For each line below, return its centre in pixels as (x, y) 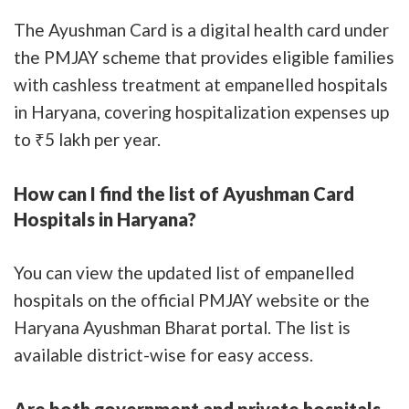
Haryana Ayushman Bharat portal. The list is (182, 327)
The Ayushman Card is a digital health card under (201, 29)
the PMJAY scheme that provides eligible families (204, 57)
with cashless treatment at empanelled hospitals (201, 84)
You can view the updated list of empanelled (184, 272)
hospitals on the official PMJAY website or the (192, 299)
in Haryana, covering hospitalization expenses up (201, 111)
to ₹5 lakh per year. (87, 139)
